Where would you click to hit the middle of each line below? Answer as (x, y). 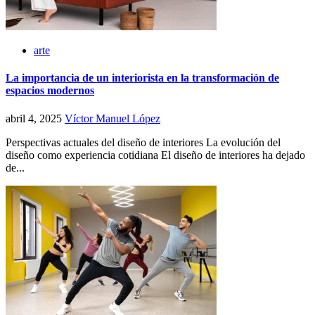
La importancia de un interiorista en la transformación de (142, 78)
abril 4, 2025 (35, 118)
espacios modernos (50, 91)
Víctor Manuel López (112, 118)
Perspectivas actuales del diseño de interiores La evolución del (143, 142)
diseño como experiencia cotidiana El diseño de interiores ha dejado (155, 155)
